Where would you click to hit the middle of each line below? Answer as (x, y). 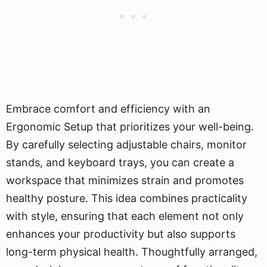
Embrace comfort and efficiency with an (108, 109)
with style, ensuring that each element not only (125, 216)
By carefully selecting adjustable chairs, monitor (126, 145)
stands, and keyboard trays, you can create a (120, 162)
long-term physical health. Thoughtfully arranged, (132, 252)
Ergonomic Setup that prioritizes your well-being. (130, 127)
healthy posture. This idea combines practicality (127, 198)
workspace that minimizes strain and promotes (125, 180)
